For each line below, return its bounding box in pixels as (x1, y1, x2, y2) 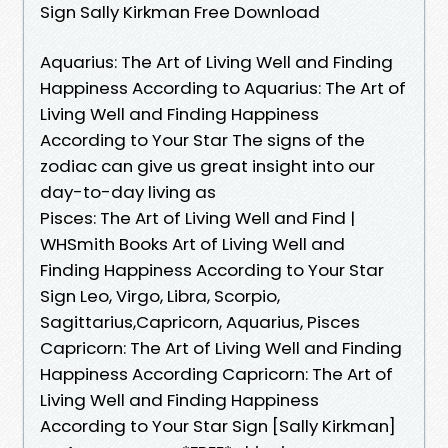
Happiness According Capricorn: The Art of (40, 361, 393, 386)
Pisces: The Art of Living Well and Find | (40, 205, 355, 230)
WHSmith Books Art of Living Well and (40, 231, 345, 256)
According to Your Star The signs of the (40, 127, 365, 152)
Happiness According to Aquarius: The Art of (40, 75, 406, 100)
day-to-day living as (40, 179, 220, 204)
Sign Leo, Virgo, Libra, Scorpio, (40, 283, 280, 308)
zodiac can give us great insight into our (40, 153, 375, 178)
